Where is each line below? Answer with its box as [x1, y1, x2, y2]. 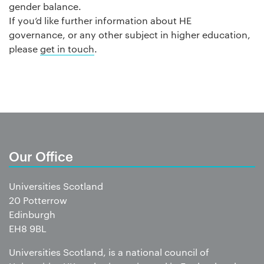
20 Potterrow [9, 194, 67, 207]
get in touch [40, 42, 94, 55]
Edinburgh [9, 208, 55, 221]
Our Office [9, 147, 73, 165]
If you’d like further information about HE [9, 14, 192, 27]
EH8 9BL [9, 222, 47, 235]
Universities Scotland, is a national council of [9, 246, 209, 259]
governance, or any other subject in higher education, [9, 28, 250, 41]
